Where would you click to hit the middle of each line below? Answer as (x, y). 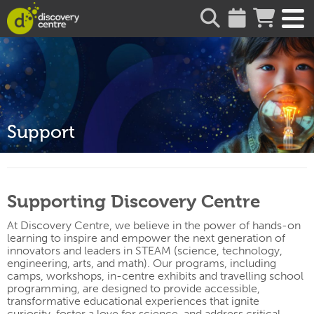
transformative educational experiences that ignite (133, 301)
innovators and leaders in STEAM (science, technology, (145, 251)
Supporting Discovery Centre (134, 202)
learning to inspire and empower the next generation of (146, 238)
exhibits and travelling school (229, 276)
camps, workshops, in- (64, 276)
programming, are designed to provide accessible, (134, 289)
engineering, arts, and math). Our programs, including (142, 264)
